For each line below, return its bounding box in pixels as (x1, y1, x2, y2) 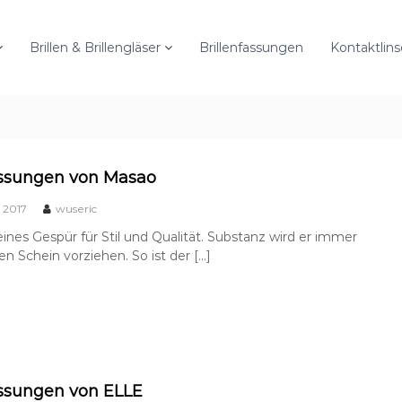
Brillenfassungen (199, 39, 303, 56)
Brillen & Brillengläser (30, 39, 161, 56)
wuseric (55, 202, 97, 215)
